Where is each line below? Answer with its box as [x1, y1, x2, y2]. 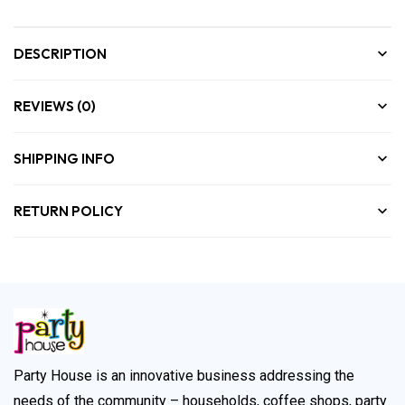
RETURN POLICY [14, 202, 123, 220]
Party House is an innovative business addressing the [14, 367, 354, 385]
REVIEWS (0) [14, 97, 96, 115]
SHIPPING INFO [14, 149, 115, 167]
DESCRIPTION [14, 44, 107, 62]
